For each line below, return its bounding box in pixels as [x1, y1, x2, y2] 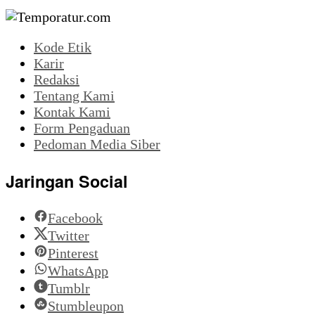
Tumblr [48, 281, 90, 297]
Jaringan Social [6, 169, 128, 193]
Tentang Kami [34, 88, 115, 104]
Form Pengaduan [34, 120, 130, 136]
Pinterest [48, 245, 98, 262]
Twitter [48, 228, 89, 244]
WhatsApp [48, 263, 108, 279]
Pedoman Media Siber [34, 136, 160, 153]
